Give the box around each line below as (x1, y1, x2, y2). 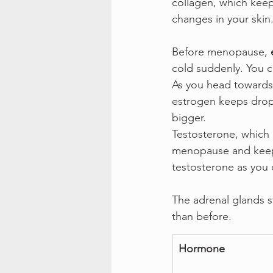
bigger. (172, 110, 206, 124)
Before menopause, (172, 44, 271, 58)
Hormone (179, 241, 225, 255)
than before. (172, 209, 232, 223)
